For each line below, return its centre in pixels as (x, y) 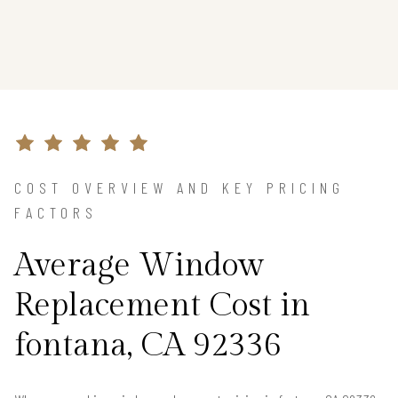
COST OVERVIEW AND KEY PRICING (179, 187)
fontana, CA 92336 (148, 345)
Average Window (139, 265)
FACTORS (56, 212)
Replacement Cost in (162, 305)
